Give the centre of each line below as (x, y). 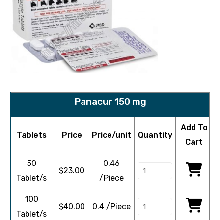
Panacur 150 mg (110, 101)
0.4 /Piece (111, 206)
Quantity (155, 135)
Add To (194, 127)
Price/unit (111, 135)
